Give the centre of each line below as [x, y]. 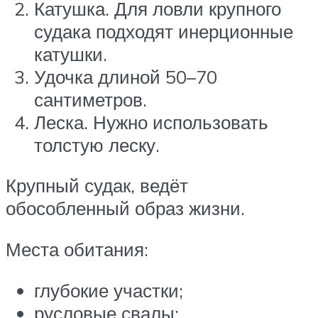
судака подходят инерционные [164, 31]
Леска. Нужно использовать [151, 122]
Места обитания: [77, 249]
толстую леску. [97, 144]
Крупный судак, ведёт [97, 186]
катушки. [71, 54]
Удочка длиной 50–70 [126, 76]
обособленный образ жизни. [125, 208]
